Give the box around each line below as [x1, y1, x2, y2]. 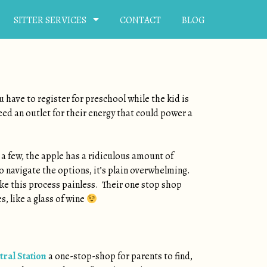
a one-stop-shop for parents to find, [46, 250, 193, 263]
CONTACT [120, 13, 161, 27]
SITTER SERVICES [14, 13, 86, 27]
